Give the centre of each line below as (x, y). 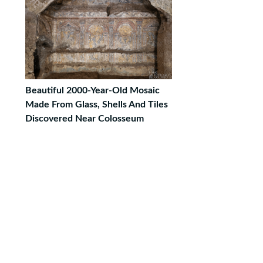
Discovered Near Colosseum (85, 119)
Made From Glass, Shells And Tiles (97, 104)
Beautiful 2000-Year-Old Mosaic (92, 90)
